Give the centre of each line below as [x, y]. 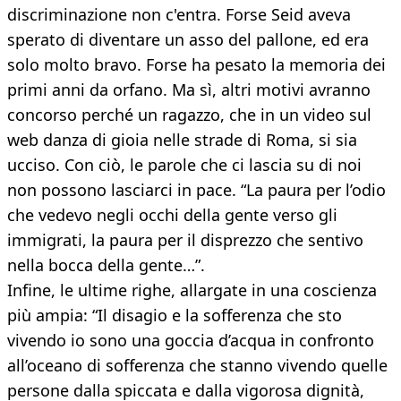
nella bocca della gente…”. [106, 265]
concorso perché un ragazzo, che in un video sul [189, 115]
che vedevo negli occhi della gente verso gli [172, 215]
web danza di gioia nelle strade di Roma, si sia [182, 140]
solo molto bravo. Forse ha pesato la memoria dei [196, 65]
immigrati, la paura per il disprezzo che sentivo [185, 240]
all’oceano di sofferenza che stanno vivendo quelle [197, 366]
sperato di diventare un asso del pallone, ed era [188, 40]
